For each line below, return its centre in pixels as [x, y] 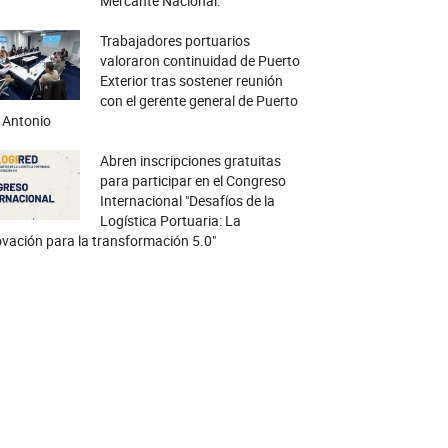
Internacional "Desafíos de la [187, 200]
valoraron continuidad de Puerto [199, 60]
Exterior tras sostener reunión [191, 80]
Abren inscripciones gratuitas [190, 160]
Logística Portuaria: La [170, 220]
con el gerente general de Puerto [198, 100]
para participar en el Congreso [192, 180]
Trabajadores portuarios [174, 40]
